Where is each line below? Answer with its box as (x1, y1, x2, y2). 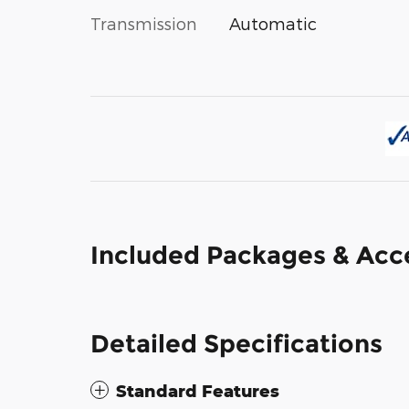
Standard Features (116, 381, 279, 402)
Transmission (90, 14, 197, 34)
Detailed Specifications (90, 329, 383, 360)
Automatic (228, 14, 317, 34)
